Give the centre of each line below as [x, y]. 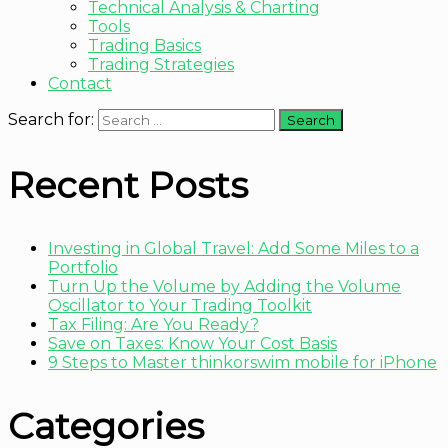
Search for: [51, 120]
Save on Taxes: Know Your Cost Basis [192, 344]
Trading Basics [144, 46]
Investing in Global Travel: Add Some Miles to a [233, 249]
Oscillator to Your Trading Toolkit [180, 306]
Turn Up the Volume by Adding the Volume [224, 287]
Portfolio [83, 268]
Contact [80, 84]
